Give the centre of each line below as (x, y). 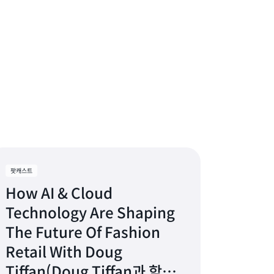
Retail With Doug (64, 251)
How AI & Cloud (59, 192)
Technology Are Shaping (91, 212)
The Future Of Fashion (83, 231)
